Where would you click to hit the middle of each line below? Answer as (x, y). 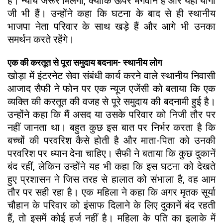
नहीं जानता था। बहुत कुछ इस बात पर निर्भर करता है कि (111, 127)
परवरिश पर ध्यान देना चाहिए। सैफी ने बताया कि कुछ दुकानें (111, 153)
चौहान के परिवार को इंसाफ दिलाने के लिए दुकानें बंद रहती (111, 205)
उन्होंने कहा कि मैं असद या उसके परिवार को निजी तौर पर (111, 114)
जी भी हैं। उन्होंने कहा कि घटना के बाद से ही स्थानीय (111, 13)
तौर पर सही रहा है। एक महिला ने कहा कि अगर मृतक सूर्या (111, 192)
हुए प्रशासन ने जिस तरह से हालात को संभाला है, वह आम (111, 179)
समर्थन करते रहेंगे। (41, 39)
